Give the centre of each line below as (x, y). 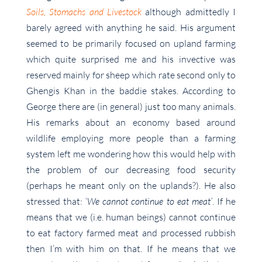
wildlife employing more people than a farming (131, 138)
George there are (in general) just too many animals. (131, 107)
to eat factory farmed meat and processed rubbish (131, 233)
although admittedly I (191, 12)
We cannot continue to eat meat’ (150, 201)
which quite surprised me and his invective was (131, 59)
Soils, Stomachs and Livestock (84, 12)
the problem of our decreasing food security (131, 170)
